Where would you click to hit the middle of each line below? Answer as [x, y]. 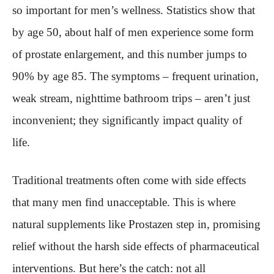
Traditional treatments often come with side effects [129, 180]
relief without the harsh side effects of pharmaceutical [136, 246]
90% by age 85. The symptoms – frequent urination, [135, 76]
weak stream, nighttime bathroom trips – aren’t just [131, 98]
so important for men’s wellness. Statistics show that [134, 10]
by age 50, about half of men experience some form [133, 32]
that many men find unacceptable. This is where [124, 202]
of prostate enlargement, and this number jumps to [130, 54]
